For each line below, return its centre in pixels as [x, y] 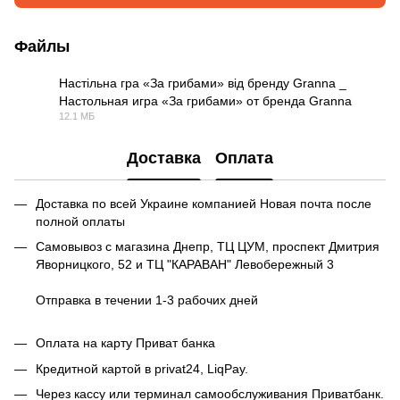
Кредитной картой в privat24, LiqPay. [142, 368]
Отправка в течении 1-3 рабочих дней [147, 300]
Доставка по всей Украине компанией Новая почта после [204, 203]
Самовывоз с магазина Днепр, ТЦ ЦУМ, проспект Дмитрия [208, 246]
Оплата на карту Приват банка [125, 343]
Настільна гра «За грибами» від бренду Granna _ [203, 83]
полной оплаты [80, 221]
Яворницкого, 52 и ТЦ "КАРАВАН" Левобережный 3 [185, 264]
